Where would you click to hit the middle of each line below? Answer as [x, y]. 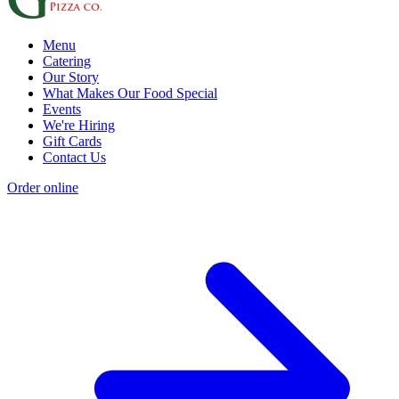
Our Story [71, 77]
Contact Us [74, 158]
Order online [43, 188]
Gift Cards [72, 142]
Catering [67, 61]
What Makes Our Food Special [130, 94]
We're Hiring [79, 126]
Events [62, 110]
